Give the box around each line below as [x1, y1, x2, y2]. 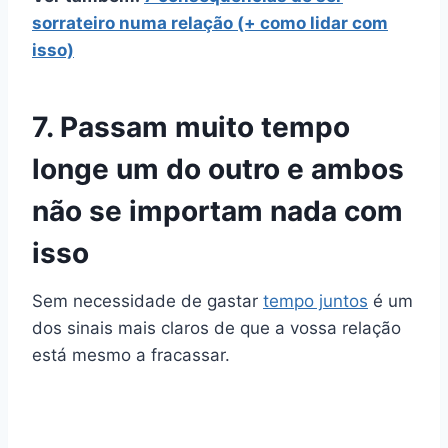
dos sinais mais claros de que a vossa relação [32, 318, 401, 339]
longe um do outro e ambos [32, 152, 404, 187]
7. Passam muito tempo [32, 110, 350, 145]
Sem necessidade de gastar [32, 291, 263, 312]
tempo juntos [263, 291, 368, 312]
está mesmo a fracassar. [32, 345, 230, 366]
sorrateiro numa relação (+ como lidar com [32, 13, 388, 34]
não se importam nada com [32, 194, 403, 229]
